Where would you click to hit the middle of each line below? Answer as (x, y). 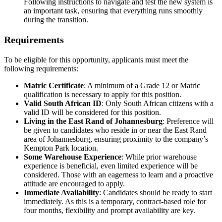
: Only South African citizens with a (158, 104)
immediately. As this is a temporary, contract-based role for (115, 202)
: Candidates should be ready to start (156, 193)
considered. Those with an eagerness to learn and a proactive (118, 175)
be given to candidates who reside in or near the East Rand (115, 130)
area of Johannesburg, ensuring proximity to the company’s (116, 139)
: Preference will (188, 121)
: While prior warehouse (159, 157)
